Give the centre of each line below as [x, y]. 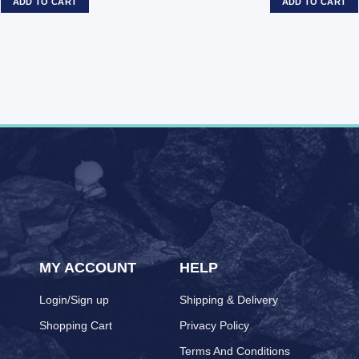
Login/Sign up [74, 299]
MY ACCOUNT [88, 267]
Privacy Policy [214, 325]
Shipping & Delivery [229, 299]
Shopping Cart [76, 325]
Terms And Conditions [235, 351]
